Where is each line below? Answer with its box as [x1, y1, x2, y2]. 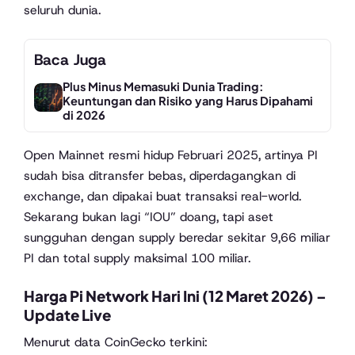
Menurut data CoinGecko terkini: [24, 334, 207, 351]
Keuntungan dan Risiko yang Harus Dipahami [63, 93, 314, 108]
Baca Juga [34, 50, 106, 71]
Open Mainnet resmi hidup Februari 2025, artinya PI [24, 146, 318, 163]
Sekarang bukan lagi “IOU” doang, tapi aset [24, 208, 273, 225]
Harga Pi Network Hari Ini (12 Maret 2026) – [24, 287, 326, 306]
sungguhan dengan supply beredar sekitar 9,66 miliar [24, 228, 330, 246]
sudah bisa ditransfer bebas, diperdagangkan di [24, 166, 296, 184]
